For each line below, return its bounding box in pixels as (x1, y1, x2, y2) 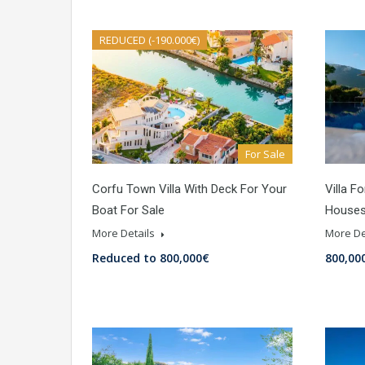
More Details (92, 226, 157, 241)
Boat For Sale (92, 203, 165, 218)
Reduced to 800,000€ (92, 250, 209, 266)
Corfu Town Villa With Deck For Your (92, 182, 287, 197)
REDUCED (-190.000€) (99, 33, 200, 48)
